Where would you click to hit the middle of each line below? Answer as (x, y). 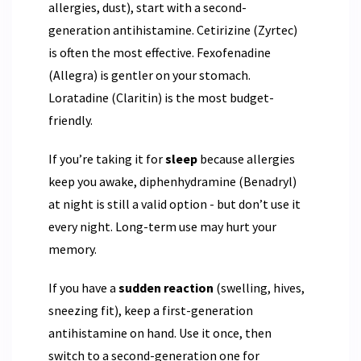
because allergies (246, 158)
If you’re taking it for (107, 158)
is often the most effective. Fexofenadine (160, 52)
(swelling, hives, (259, 287)
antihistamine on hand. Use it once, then (160, 332)
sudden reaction (166, 287)
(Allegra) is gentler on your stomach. (149, 75)
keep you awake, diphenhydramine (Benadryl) (172, 181)
